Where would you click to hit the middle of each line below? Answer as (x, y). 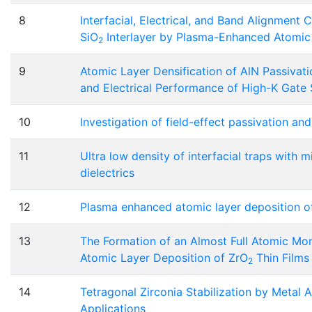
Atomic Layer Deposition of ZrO (164, 258)
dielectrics (107, 173)
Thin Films (281, 258)
